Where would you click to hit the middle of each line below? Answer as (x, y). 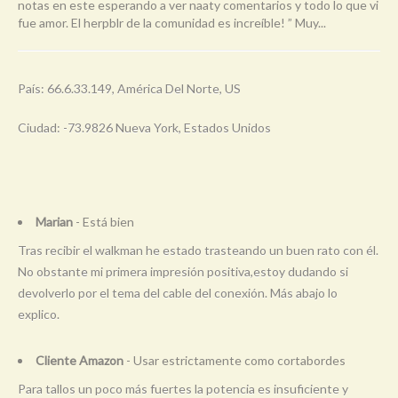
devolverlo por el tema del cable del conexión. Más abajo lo (178, 292)
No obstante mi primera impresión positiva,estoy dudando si (183, 271)
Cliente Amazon (80, 360)
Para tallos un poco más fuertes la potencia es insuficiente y (183, 388)
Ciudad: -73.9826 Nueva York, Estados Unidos (144, 127)
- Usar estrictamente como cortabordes (235, 360)
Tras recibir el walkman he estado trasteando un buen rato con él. (198, 250)
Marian (54, 221)
